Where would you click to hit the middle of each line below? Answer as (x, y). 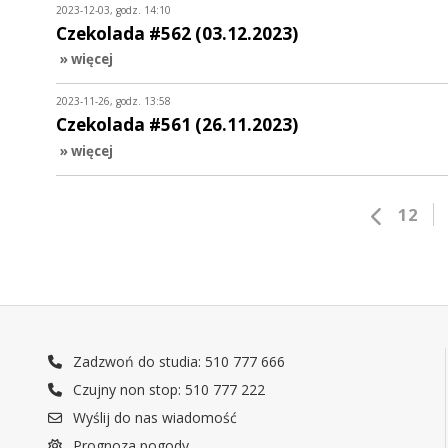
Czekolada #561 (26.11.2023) (177, 125)
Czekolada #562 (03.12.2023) (177, 33)
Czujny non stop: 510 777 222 (167, 390)
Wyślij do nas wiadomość (153, 418)
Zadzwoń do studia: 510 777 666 (177, 362)
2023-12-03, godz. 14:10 (113, 9)
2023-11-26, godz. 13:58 (113, 101)
